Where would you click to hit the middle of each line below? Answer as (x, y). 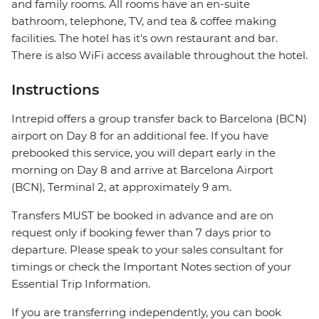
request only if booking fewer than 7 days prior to (141, 233)
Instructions (55, 90)
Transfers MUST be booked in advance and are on (142, 216)
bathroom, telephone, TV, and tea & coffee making (144, 21)
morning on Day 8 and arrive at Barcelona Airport (142, 170)
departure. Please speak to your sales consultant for (147, 250)
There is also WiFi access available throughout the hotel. (159, 56)
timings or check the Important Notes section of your (151, 267)
